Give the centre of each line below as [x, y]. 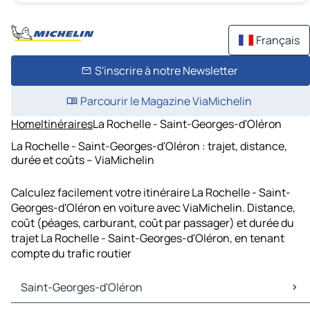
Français [278, 40]
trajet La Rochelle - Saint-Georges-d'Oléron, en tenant [148, 238]
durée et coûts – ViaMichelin [83, 159]
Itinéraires [67, 124]
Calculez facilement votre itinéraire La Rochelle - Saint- [151, 193]
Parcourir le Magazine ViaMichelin [166, 101]
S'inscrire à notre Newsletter [166, 71]
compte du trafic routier [71, 254]
